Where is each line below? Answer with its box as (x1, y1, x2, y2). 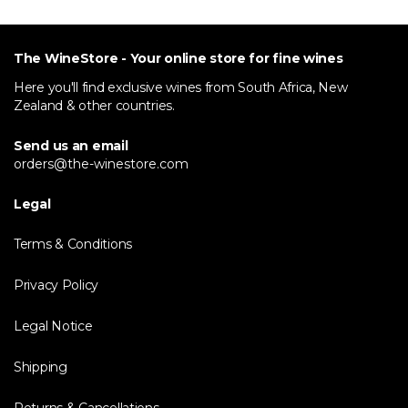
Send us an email (14, 138, 128, 154)
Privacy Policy (14, 277, 99, 293)
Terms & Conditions (14, 236, 132, 252)
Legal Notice (14, 318, 93, 334)
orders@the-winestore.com (14, 156, 189, 172)
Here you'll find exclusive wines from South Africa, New (14, 79, 348, 96)
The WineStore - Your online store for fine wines (14, 50, 343, 66)
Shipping (14, 359, 67, 375)
